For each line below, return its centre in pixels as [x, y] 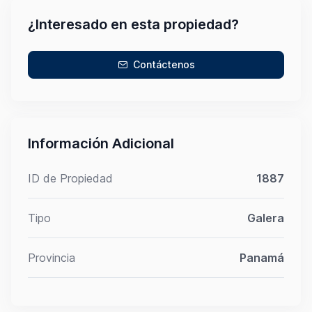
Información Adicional [101, 143]
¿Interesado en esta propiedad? [133, 24]
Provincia [52, 257]
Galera [266, 218]
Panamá [262, 257]
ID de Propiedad [70, 178]
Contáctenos [164, 64]
